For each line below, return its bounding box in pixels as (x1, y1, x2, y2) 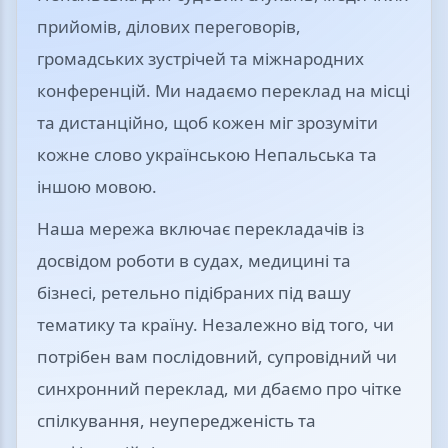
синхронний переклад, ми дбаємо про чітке (37, 377, 402, 400)
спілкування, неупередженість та (37, 409, 316, 432)
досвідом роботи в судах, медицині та (37, 249, 351, 272)
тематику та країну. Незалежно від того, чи (37, 313, 394, 336)
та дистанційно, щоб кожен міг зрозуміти (37, 111, 378, 134)
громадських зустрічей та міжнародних (37, 47, 364, 70)
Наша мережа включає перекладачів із (37, 217, 364, 240)
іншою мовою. (37, 175, 157, 198)
